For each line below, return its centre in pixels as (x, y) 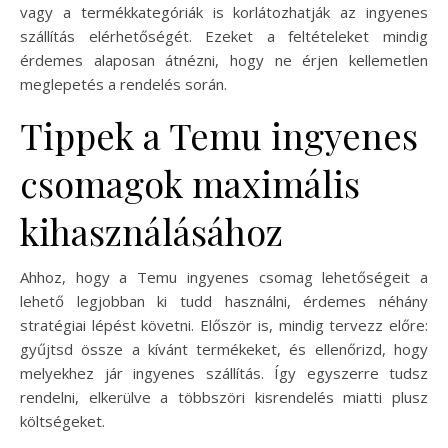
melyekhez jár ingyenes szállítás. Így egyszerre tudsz (224, 372)
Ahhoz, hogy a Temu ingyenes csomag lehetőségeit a (224, 276)
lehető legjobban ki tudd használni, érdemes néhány (224, 300)
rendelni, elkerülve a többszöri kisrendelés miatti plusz (224, 396)
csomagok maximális (190, 182)
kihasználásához (151, 230)
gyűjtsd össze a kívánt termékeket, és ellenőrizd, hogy (224, 348)
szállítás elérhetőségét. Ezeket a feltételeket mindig (224, 35)
